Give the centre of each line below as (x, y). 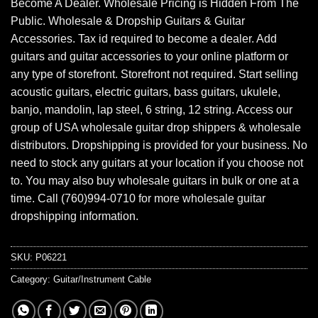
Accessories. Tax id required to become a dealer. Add (144, 39)
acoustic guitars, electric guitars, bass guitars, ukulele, (146, 92)
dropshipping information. (75, 216)
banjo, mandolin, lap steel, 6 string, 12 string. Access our (152, 110)
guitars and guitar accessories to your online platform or (149, 57)
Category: (32, 280)
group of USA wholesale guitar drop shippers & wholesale (156, 128)
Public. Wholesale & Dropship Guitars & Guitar (128, 21)
